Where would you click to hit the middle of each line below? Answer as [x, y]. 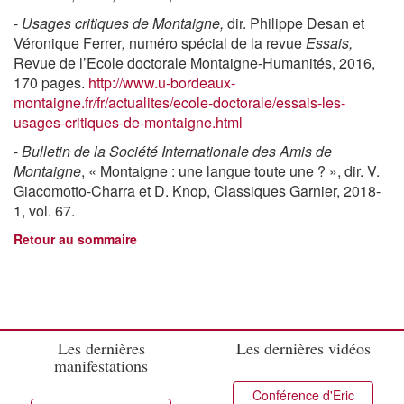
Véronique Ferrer [68, 42]
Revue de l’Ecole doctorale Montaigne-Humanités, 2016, [194, 62]
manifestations [101, 365]
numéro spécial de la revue [217, 42]
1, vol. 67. [44, 210]
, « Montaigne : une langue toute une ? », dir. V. [230, 170]
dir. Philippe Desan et [296, 23]
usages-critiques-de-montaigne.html [128, 122]
